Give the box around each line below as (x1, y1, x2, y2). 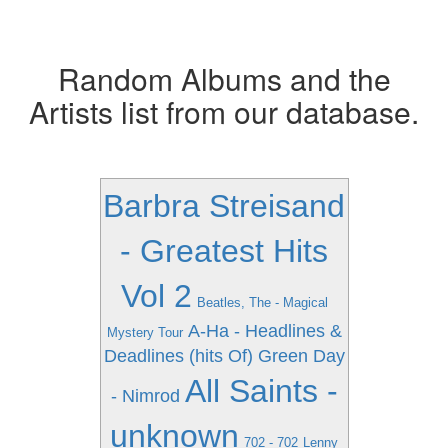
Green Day (257, 346, 345, 366)
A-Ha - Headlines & (187, 321, 342, 341)
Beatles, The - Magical (196, 295, 328, 310)
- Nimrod (110, 386, 180, 406)
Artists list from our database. (29, 90, 419, 133)
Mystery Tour (106, 325, 183, 340)
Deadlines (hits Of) (103, 346, 253, 366)
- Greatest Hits (120, 233, 328, 269)
